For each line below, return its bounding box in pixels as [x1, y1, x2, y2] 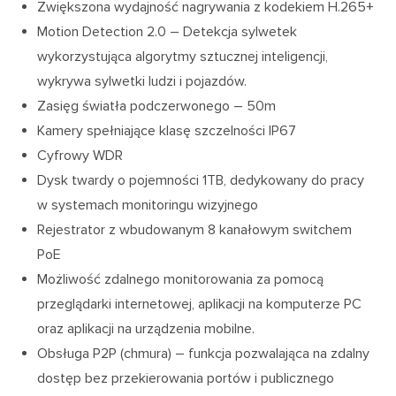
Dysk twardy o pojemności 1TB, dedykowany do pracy [37, 171, 365, 190]
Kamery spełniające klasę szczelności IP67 [37, 122, 297, 141]
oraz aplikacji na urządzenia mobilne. [37, 320, 255, 339]
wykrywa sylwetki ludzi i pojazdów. [37, 72, 247, 91]
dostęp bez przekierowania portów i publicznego [37, 369, 335, 388]
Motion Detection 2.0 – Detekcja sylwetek [37, 23, 298, 42]
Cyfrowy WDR [37, 147, 124, 165]
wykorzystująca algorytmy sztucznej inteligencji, [37, 48, 329, 66]
